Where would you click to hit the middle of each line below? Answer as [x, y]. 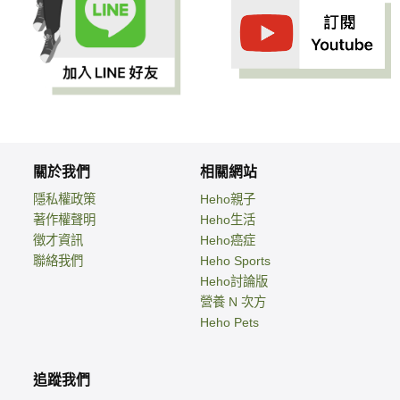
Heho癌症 [228, 241]
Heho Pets [229, 323]
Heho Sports [235, 261]
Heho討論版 [234, 282]
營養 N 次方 [233, 302]
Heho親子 [228, 200]
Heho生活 [228, 220]
